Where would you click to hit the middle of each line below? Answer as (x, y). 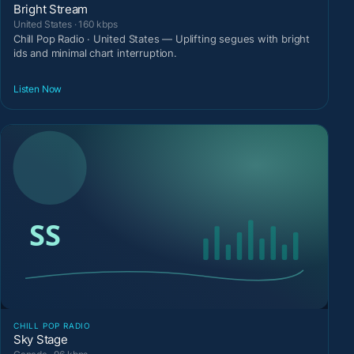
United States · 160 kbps (66, 24)
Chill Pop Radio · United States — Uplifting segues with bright (162, 39)
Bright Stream (51, 9)
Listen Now (38, 88)
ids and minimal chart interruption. (95, 53)
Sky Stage (41, 340)
